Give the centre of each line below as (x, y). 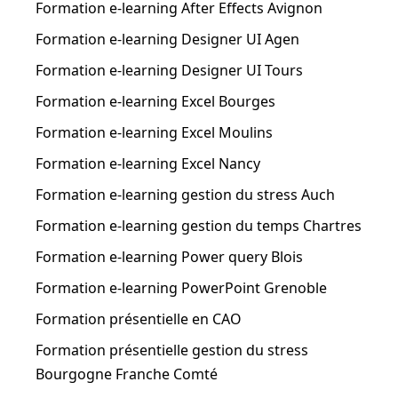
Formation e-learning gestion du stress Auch (185, 195)
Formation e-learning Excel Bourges (155, 101)
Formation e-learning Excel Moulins (154, 132)
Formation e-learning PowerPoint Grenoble (181, 288)
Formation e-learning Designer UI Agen (167, 39)
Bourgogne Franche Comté (127, 374)
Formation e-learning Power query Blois (169, 257)
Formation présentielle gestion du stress (172, 350)
